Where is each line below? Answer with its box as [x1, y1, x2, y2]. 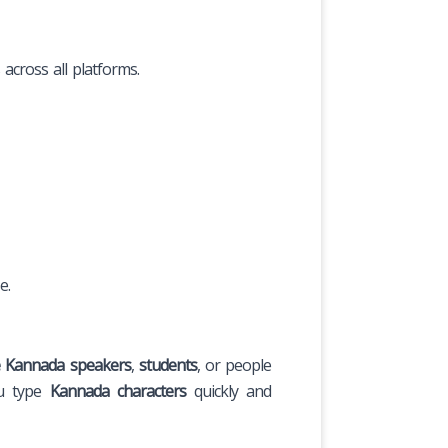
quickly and [185, 379, 272, 402]
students [138, 353, 197, 376]
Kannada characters [49, 379, 186, 402]
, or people [196, 353, 272, 376]
